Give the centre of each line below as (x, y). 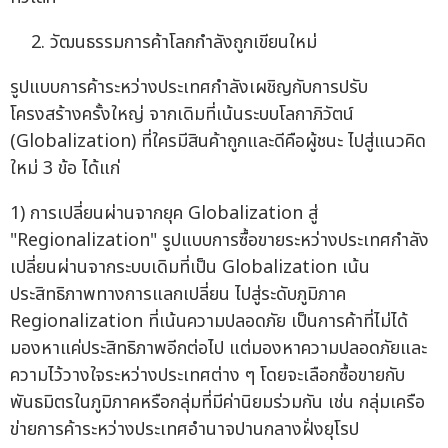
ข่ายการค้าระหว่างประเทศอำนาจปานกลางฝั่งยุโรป (184, 429)
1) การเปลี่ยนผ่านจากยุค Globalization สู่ (164, 213)
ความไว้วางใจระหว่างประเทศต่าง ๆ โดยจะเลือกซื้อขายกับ (207, 375)
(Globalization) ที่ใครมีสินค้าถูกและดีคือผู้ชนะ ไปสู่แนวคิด (218, 141)
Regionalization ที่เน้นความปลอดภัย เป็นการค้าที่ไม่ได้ (209, 321)
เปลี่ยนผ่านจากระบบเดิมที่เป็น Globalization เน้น (190, 267)
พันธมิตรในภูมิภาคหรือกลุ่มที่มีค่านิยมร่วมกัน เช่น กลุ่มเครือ (217, 402)
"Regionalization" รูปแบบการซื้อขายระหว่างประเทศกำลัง (219, 240)
